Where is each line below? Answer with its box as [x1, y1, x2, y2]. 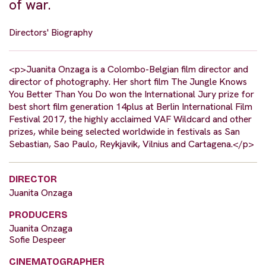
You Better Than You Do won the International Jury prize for [9, 88, 254, 101]
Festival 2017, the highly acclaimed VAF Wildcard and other [9, 113, 252, 126]
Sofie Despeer [9, 233, 66, 246]
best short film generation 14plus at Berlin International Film [9, 100, 252, 113]
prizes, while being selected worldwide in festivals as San [9, 125, 240, 138]
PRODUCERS [9, 209, 68, 221]
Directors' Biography [9, 26, 93, 39]
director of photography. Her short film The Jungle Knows [9, 75, 247, 88]
